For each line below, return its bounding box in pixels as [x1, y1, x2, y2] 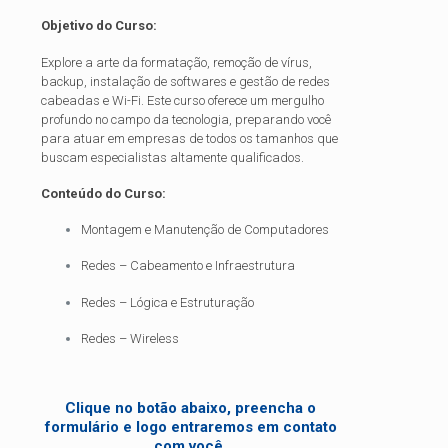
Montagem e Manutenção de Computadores [81, 222, 329, 238]
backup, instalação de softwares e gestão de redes [41, 73, 330, 89]
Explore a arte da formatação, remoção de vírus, [41, 54, 312, 70]
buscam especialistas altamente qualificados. [41, 149, 304, 165]
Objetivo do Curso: [41, 18, 157, 34]
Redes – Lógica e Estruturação [81, 294, 254, 310]
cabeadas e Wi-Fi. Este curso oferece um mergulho [41, 92, 324, 108]
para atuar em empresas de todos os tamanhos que [41, 130, 338, 146]
